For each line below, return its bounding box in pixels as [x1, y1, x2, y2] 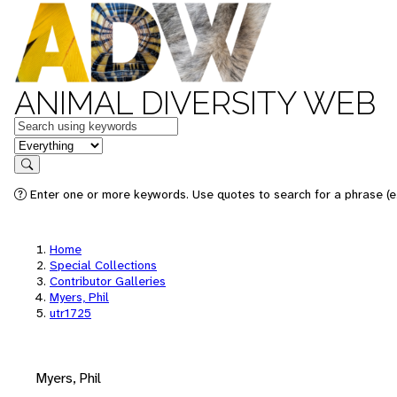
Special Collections [50, 257, 157, 273]
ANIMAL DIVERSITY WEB [14, 84, 376, 121]
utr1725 [50, 305, 91, 321]
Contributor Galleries [50, 273, 166, 289]
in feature [13, 135, 72, 153]
